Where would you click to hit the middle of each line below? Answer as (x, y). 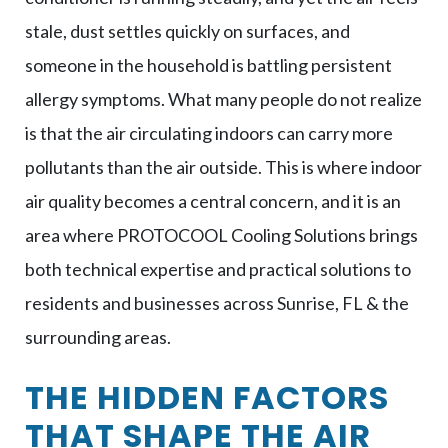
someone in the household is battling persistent (208, 64)
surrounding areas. (98, 336)
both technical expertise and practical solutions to (218, 268)
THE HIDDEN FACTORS (207, 397)
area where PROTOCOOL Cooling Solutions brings (221, 234)
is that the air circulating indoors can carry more (209, 132)
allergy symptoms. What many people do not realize (223, 98)
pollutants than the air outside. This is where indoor (223, 166)
